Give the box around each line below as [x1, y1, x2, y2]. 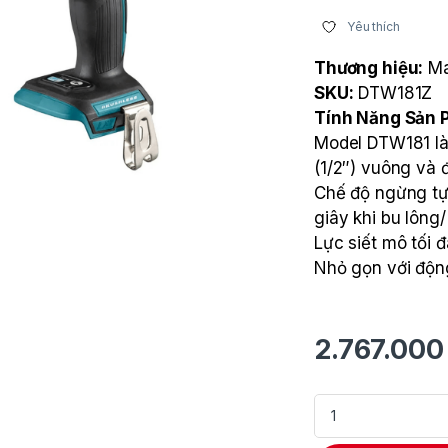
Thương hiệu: [314, 58, 424, 79]
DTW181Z [353, 83, 433, 104]
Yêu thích [347, 19, 400, 35]
